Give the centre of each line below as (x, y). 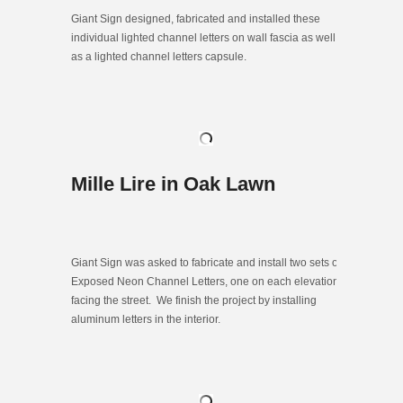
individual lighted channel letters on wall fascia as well (203, 37)
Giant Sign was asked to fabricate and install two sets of (206, 262)
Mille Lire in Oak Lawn (173, 184)
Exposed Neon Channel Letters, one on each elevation (205, 281)
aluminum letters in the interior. (146, 319)
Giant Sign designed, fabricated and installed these (196, 18)
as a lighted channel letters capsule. (159, 56)
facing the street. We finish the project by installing (194, 300)
